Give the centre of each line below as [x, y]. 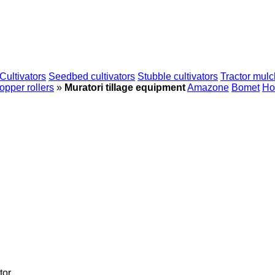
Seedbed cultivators [92, 76]
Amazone [208, 87]
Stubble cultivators [178, 76]
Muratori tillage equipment [125, 87]
